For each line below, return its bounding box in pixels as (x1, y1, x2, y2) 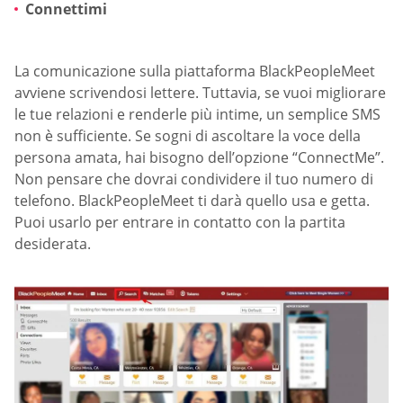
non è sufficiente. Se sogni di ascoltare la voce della (14, 125, 361, 146)
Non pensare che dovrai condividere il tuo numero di (14, 168, 373, 189)
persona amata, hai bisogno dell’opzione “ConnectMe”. (14, 147, 384, 167)
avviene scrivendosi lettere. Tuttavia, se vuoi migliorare (14, 82, 386, 103)
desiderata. (14, 233, 91, 254)
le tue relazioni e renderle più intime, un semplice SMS (14, 103, 381, 124)
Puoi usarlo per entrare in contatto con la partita (14, 211, 345, 232)
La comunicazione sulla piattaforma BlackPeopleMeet (14, 60, 375, 81)
